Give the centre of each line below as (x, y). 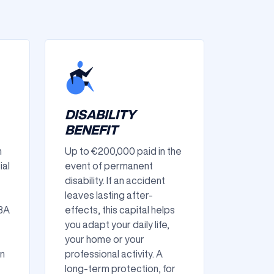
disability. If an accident (115, 180)
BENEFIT (91, 130)
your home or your (105, 239)
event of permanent (109, 166)
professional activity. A (114, 254)
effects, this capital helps (120, 210)
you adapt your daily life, (117, 224)
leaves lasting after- (109, 195)
